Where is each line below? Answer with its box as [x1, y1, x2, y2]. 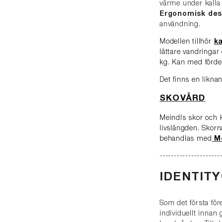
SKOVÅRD [160, 95, 206, 104]
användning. [160, 21, 201, 29]
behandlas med [160, 136, 212, 143]
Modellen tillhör [160, 39, 214, 46]
